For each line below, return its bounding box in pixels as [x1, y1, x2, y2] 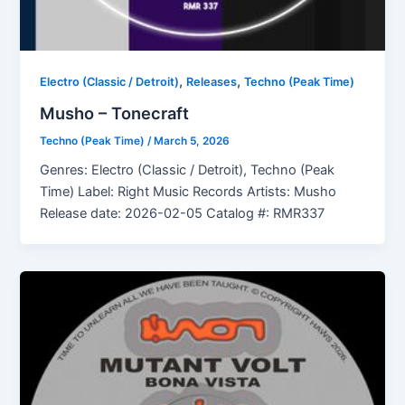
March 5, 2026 [154, 134, 231, 147]
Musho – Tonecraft [40, 102, 190, 123]
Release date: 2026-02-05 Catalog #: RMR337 [40, 205, 325, 222]
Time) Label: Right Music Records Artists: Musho [40, 184, 337, 201]
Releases [186, 75, 238, 89]
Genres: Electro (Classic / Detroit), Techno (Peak [40, 162, 335, 179]
